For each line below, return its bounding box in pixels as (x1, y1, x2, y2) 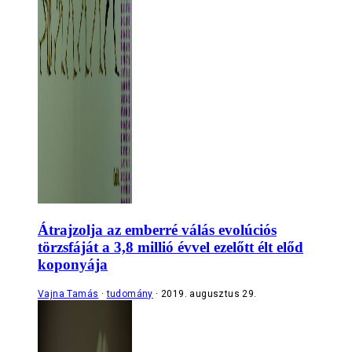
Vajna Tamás (38, 288, 99, 300)
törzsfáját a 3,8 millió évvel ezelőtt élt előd (38, 238, 303, 255)
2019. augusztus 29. (161, 288, 257, 300)
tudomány (106, 288, 153, 300)
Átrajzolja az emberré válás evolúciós (38, 221, 277, 238)
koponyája (38, 255, 108, 273)
